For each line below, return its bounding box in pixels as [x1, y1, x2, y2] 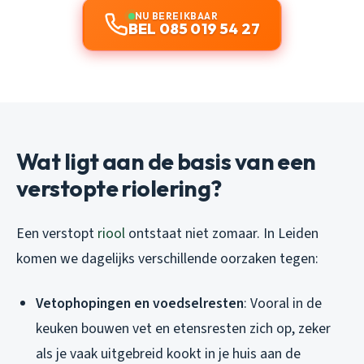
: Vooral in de [244, 293, 322, 314]
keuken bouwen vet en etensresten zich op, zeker [36, 318, 331, 340]
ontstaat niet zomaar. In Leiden [125, 223, 318, 245]
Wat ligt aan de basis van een [16, 147, 316, 176]
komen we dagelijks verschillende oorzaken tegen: [16, 249, 318, 270]
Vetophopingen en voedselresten [36, 293, 244, 314]
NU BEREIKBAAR [134, 10, 219, 23]
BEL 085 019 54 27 [128, 19, 261, 39]
